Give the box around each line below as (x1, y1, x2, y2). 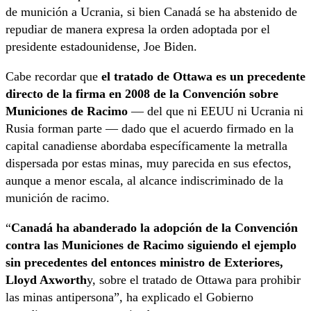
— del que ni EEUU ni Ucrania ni (128, 104, 303, 119)
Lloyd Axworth (6, 273, 87, 287)
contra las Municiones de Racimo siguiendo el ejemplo (6, 238, 296, 253)
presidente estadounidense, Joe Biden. (6, 40, 197, 54)
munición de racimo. (6, 191, 110, 205)
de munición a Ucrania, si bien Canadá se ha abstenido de (6, 5, 297, 19)
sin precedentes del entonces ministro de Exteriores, (6, 255, 283, 270)
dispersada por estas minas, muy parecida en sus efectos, (6, 156, 292, 171)
